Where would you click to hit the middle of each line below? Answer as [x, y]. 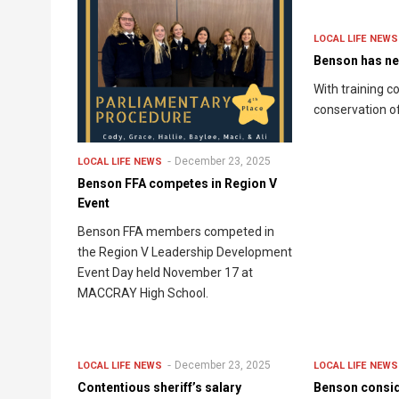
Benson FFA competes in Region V [177, 184]
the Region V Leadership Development [185, 252]
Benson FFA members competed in [176, 232]
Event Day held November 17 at [165, 273]
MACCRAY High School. [143, 293]
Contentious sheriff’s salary [159, 388]
